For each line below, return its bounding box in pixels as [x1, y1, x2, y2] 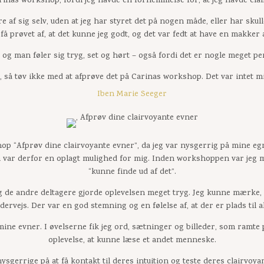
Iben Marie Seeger [97, 88, 167, 101]
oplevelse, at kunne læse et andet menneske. [48, 235, 216, 247]
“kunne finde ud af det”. [88, 166, 176, 179]
